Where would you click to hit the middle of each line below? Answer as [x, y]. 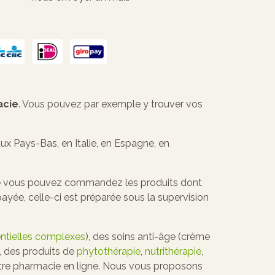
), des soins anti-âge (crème [148, 236]
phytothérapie [109, 251]
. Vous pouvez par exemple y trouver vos [110, 104]
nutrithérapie [173, 251]
